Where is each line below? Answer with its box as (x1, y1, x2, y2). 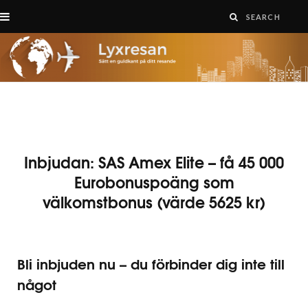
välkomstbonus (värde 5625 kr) (43, 189, 265, 213)
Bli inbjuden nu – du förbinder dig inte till (17, 252, 285, 274)
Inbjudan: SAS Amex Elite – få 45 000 (24, 149, 284, 173)
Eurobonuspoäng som (74, 169, 234, 193)
